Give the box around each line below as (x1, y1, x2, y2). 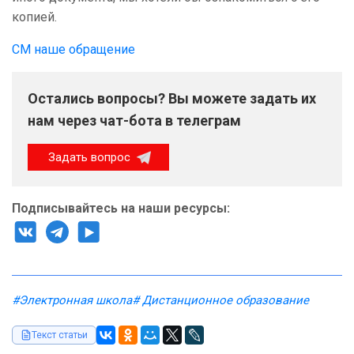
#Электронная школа (12, 293, 132, 308)
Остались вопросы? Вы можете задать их (28, 90, 316, 107)
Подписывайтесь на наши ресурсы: (12, 201, 230, 217)
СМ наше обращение (12, 42, 135, 58)
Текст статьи (32, 330, 88, 341)
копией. (12, 9, 57, 25)
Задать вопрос (48, 150, 134, 165)
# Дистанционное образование (132, 293, 309, 308)
